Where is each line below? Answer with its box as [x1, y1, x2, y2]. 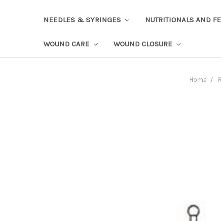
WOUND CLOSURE [113, 39, 174, 48]
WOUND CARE [43, 39, 91, 48]
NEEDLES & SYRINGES [43, 15, 123, 24]
